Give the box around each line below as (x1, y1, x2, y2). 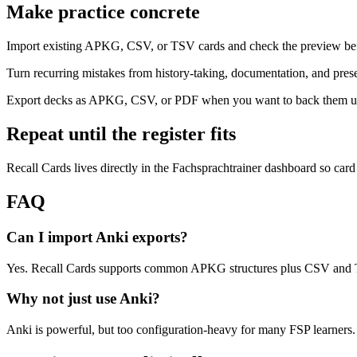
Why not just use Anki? (6, 290, 160, 308)
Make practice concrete (6, 2, 200, 23)
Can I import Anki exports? (6, 228, 188, 245)
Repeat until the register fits (6, 124, 236, 145)
